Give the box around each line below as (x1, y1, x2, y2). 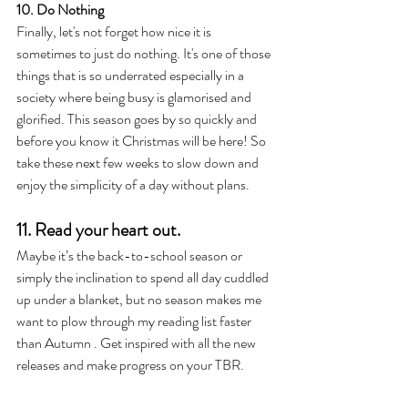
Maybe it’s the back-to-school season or (16, 244, 245, 266)
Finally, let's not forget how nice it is (16, 20, 214, 42)
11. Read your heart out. (16, 216, 184, 243)
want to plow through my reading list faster (16, 310, 254, 331)
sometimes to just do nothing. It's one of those (16, 42, 273, 64)
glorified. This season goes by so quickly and (16, 107, 260, 129)
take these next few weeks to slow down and (16, 151, 261, 173)
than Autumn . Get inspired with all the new (16, 331, 259, 353)
